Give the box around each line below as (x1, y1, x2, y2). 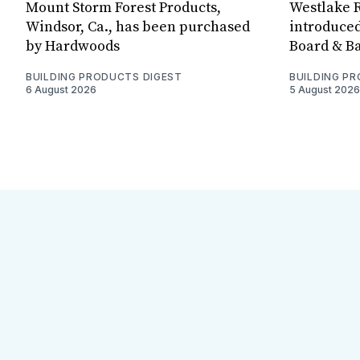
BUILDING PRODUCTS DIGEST (26, 70, 182, 83)
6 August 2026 (26, 83, 96, 96)
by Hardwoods (26, 36, 120, 55)
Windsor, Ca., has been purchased (26, 17, 250, 36)
